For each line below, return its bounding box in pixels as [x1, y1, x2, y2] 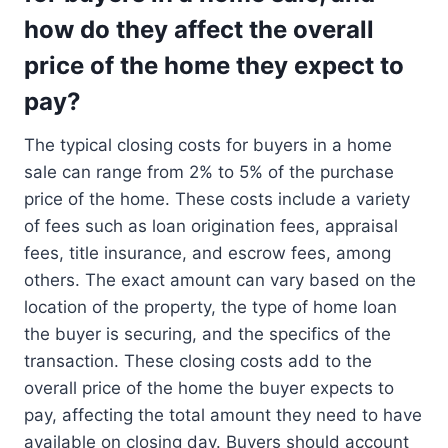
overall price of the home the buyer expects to [24, 378, 394, 399]
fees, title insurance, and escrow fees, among [24, 243, 391, 264]
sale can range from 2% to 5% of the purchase [24, 162, 394, 183]
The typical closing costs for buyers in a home [24, 135, 392, 156]
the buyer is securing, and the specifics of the [24, 324, 391, 345]
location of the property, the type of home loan [24, 297, 397, 318]
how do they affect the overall [24, 15, 374, 45]
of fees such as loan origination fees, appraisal [24, 216, 398, 237]
